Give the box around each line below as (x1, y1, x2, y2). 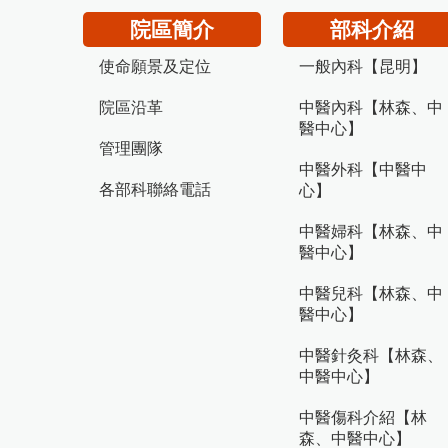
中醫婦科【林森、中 (299, 222, 443, 240)
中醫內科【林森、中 (299, 98, 443, 116)
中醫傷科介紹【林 (299, 408, 427, 426)
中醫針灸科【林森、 (299, 346, 443, 364)
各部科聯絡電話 (99, 180, 211, 198)
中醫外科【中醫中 (299, 160, 427, 178)
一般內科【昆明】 (299, 57, 427, 75)
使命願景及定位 (99, 57, 211, 75)
